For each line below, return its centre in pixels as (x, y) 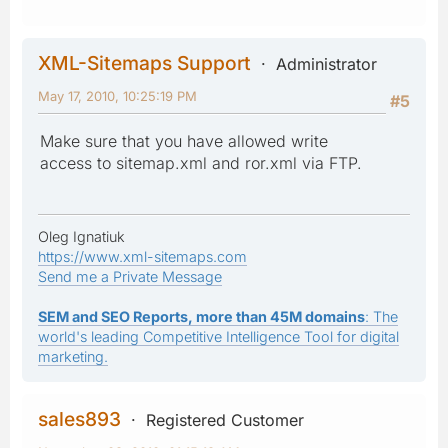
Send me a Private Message (130, 276)
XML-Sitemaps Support (144, 62)
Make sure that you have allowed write (184, 140)
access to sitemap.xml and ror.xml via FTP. (201, 162)
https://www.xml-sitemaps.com (142, 256)
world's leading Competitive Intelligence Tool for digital (218, 336)
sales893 (79, 418)
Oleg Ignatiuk (81, 236)
